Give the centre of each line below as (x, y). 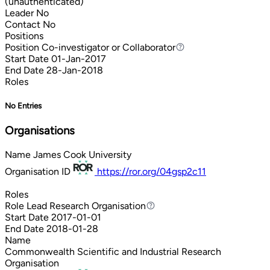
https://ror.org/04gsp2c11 (152, 171)
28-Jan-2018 (75, 70)
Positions (24, 36)
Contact (23, 24)
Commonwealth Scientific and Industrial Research (113, 251)
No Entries (23, 106)
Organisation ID (38, 171)
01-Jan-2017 (79, 58)
